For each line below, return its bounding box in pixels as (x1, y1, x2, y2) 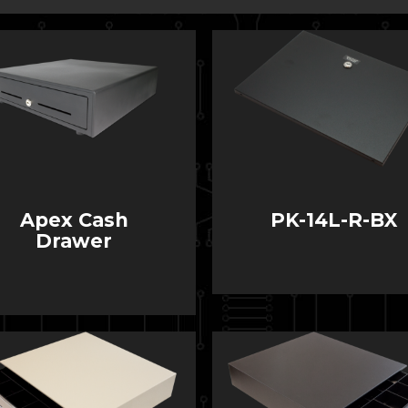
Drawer (36, 229, 113, 253)
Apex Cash (19, 209, 128, 232)
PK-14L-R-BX (270, 209, 397, 232)
